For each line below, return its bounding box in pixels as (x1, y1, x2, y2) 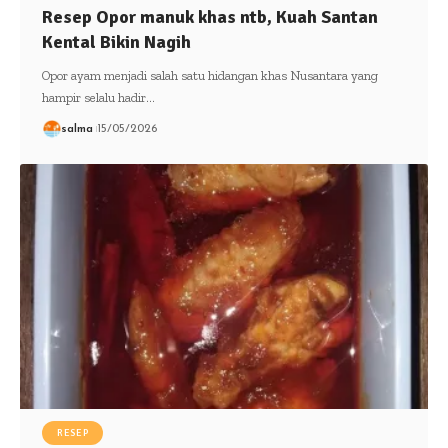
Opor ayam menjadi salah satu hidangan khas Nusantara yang (41, 67, 378, 83)
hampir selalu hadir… (41, 89, 155, 105)
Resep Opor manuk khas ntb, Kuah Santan (41, 5, 378, 28)
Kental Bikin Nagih (41, 30, 191, 53)
